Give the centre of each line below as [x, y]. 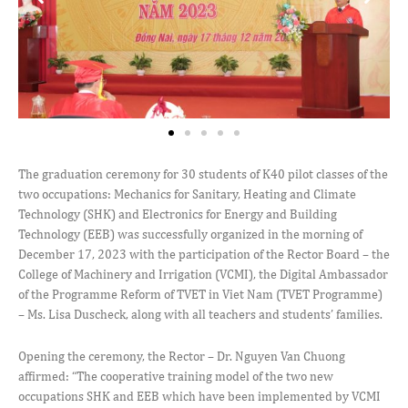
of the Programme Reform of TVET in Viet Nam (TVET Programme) [200, 294]
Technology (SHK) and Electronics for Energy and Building [178, 214]
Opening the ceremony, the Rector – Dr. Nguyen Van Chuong [182, 356]
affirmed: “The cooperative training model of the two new [176, 376]
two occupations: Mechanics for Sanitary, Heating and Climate [187, 194]
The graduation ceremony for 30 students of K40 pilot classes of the [203, 173]
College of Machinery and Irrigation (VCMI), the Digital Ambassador [203, 274]
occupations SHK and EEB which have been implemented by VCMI [199, 396]
